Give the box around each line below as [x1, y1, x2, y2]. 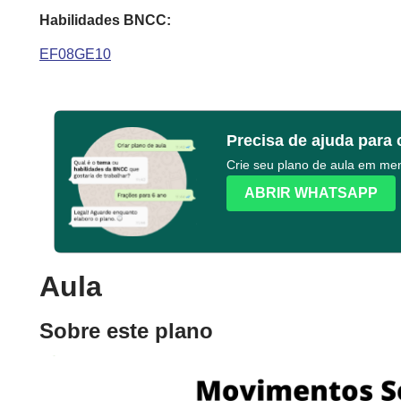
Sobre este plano [39, 318, 213, 343]
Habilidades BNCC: [39, 13, 171, 28]
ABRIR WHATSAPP [243, 185, 378, 200]
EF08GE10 [39, 47, 111, 62]
